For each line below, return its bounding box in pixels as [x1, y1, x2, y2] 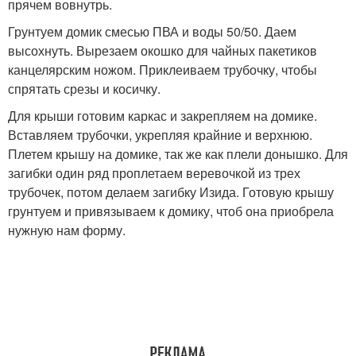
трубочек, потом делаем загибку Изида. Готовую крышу [8, 183, 334, 201]
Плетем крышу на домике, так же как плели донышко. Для [8, 145, 348, 163]
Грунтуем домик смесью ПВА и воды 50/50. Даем [8, 22, 296, 41]
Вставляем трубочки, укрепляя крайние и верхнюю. [8, 126, 312, 144]
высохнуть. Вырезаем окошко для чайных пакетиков [8, 41, 317, 60]
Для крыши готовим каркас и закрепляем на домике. [8, 106, 317, 125]
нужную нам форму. [8, 221, 126, 239]
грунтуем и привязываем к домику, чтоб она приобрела [8, 202, 334, 220]
